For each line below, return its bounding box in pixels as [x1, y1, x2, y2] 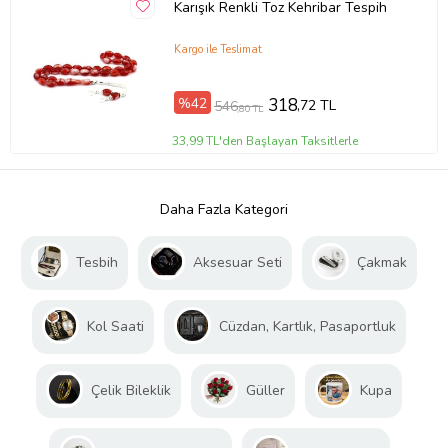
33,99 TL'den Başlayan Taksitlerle [172, 132, 359, 149]
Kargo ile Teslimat [173, 41, 262, 57]
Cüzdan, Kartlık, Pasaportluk [219, 316, 396, 336]
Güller [246, 380, 285, 400]
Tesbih [76, 252, 118, 272]
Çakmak [357, 252, 407, 272]
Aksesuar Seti [193, 252, 282, 272]
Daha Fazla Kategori [160, 199, 288, 219]
